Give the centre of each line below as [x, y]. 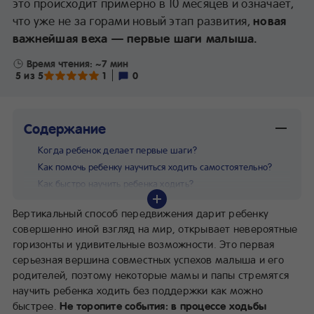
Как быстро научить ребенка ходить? [116, 183]
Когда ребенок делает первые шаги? [117, 149]
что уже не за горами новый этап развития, [133, 20]
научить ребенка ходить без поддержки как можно [138, 290]
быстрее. [36, 305]
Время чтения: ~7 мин [77, 63]
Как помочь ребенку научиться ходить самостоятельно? [155, 166]
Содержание [65, 128]
